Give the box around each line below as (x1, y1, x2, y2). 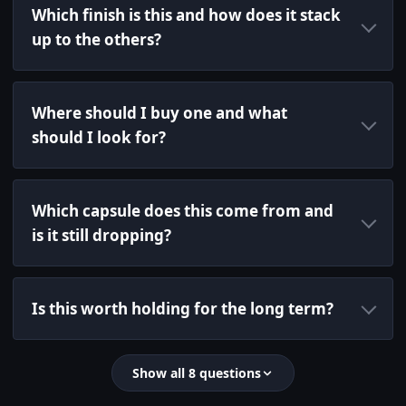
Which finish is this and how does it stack (32, 5, 341, 26)
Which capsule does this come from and (32, 200, 333, 222)
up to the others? (32, 29, 161, 51)
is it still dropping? (32, 225, 171, 246)
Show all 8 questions (132, 364, 261, 382)
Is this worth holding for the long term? (32, 298, 333, 320)
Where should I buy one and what (32, 102, 287, 124)
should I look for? (32, 127, 166, 149)
